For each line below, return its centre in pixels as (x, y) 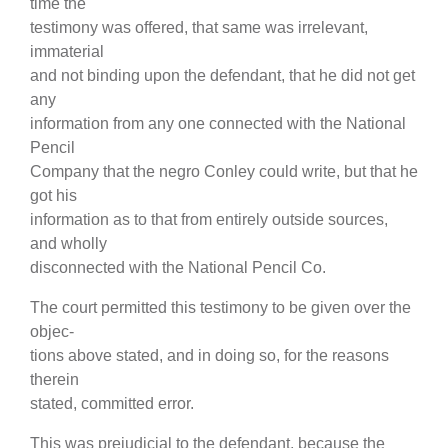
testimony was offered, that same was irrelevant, (199, 28)
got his (53, 196)
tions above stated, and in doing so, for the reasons (209, 356)
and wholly (68, 244)
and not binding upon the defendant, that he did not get (222, 76)
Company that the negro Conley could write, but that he (224, 172)
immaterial (67, 52)
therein (54, 380)
